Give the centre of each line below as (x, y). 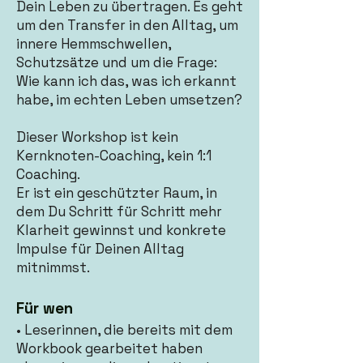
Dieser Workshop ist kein (97, 137)
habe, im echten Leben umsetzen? (129, 100)
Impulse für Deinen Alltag (100, 249)
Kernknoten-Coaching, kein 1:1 (114, 156)
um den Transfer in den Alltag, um (127, 25)
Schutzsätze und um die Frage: (117, 62)
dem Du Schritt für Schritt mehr (119, 211)
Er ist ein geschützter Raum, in (117, 193)
